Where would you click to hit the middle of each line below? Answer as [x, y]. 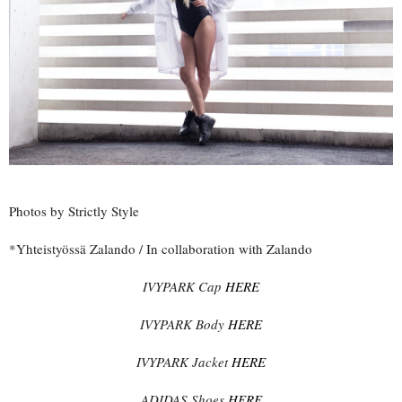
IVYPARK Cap [184, 286]
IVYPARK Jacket [184, 361]
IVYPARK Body [184, 323]
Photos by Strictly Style [74, 210]
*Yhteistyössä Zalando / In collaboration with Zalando [161, 248]
